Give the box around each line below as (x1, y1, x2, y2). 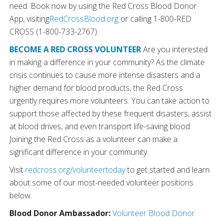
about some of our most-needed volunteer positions (9, 177, 193, 188)
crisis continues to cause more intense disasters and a (9, 70, 200, 80)
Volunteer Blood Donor (112, 208, 195, 219)
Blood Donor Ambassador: (9, 208, 112, 219)
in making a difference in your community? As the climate (9, 57, 205, 68)
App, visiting (9, 13, 49, 24)
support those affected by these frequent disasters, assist (9, 108, 212, 119)
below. (9, 190, 32, 201)
